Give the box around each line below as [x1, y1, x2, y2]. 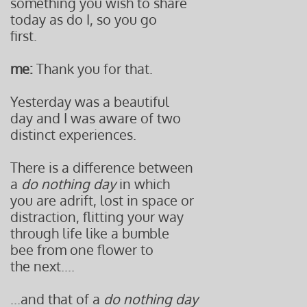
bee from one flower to [10, 241, 153, 258]
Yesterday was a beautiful [10, 93, 169, 110]
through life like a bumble [10, 224, 169, 242]
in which [116, 175, 170, 193]
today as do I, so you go [10, 10, 157, 28]
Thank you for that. [36, 60, 153, 77]
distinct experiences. [10, 125, 136, 143]
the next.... [10, 257, 75, 275]
